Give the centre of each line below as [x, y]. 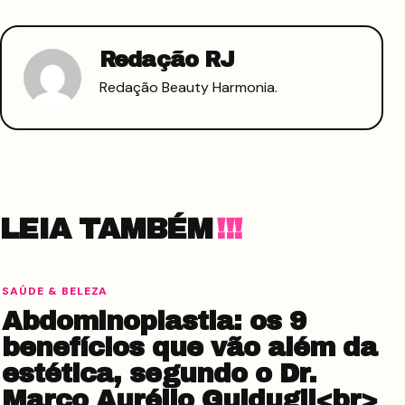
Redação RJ [167, 59]
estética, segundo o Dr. [159, 373]
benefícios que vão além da [189, 347]
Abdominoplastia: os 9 [154, 321]
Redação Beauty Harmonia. [188, 87]
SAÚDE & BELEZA [55, 291]
